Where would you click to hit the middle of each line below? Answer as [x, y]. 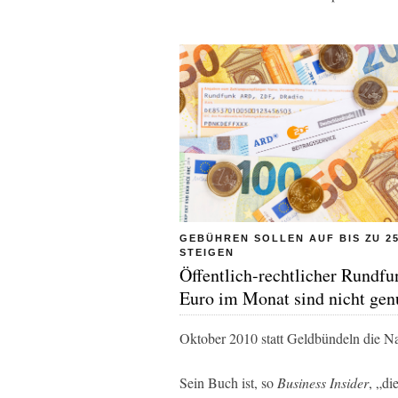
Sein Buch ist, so [228, 382]
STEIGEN [207, 252]
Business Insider [323, 382]
